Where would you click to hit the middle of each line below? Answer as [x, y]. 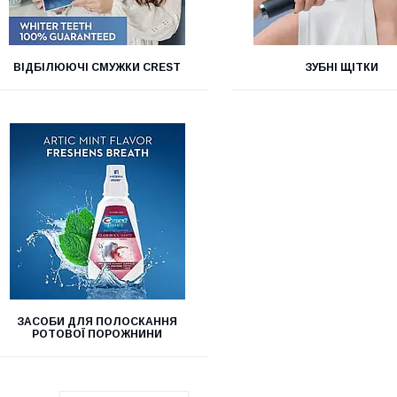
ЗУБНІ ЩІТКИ [342, 67]
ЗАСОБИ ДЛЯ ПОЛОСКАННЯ [97, 322]
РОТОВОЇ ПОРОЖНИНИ [97, 334]
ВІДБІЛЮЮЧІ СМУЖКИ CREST [97, 67]
